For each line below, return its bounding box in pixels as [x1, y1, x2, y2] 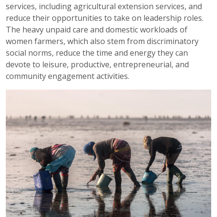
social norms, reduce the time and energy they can [6, 47, 188, 58]
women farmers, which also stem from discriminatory [6, 35, 199, 46]
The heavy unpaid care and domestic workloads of [6, 24, 187, 35]
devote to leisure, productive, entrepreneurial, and [6, 59, 189, 70]
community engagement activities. [6, 70, 129, 81]
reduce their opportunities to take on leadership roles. [6, 12, 203, 23]
